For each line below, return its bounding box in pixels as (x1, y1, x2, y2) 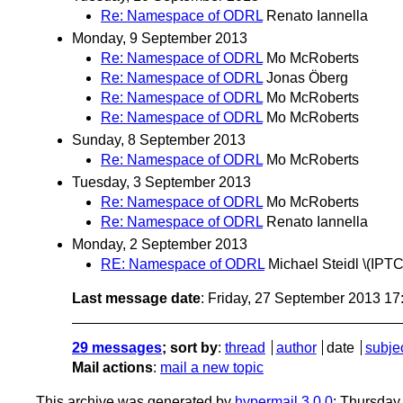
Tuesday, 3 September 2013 (72, 175, 251, 191)
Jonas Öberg (266, 69, 348, 85)
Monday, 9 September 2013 (72, 30, 247, 46)
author (275, 340, 317, 356)
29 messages (72, 340, 162, 356)
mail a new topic (160, 360, 264, 376)
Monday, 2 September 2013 (72, 237, 247, 253)
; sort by (162, 340, 218, 356)
